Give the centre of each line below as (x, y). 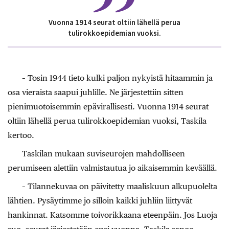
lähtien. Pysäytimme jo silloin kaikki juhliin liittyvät (100, 200)
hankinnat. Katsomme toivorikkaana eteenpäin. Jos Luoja (112, 215)
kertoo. (21, 135)
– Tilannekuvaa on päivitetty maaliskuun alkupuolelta (120, 186)
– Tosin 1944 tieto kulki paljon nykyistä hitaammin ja (117, 78)
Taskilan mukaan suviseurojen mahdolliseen (104, 153)
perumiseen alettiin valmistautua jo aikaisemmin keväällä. (112, 168)
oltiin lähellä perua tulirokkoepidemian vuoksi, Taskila (107, 121)
